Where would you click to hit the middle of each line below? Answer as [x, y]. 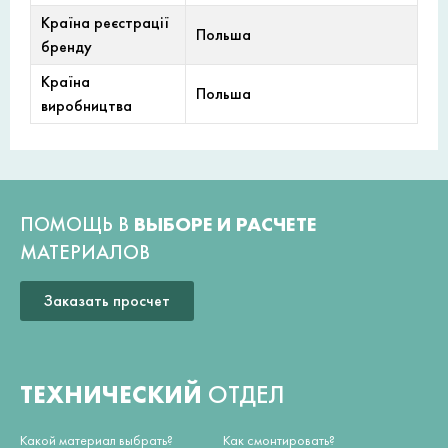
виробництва [86, 106]
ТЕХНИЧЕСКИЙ [114, 394]
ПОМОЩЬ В [77, 224]
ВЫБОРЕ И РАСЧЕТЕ [225, 224]
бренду [66, 47]
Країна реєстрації [105, 23]
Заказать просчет [107, 300]
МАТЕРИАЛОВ [85, 252]
